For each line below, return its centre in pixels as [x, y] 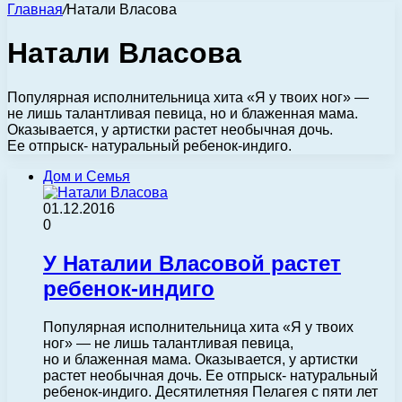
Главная [35, 9]
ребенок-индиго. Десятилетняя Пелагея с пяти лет [210, 391]
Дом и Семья [87, 176]
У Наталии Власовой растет [192, 263]
